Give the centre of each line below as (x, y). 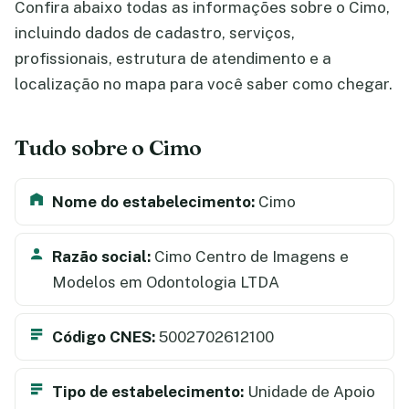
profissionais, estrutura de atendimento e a (173, 58)
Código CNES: (104, 336)
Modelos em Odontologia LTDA (166, 282)
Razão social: (101, 256)
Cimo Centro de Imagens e (250, 256)
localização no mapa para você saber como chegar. (204, 84)
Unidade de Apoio (309, 391)
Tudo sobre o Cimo (109, 147)
